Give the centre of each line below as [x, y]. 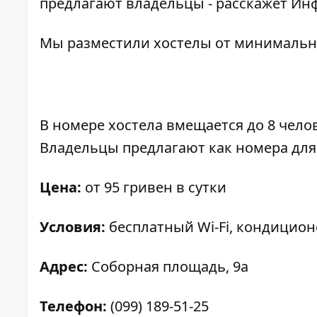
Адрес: [64, 266]
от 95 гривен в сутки [154, 187]
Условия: [74, 227]
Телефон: [75, 306]
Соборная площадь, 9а [168, 266]
